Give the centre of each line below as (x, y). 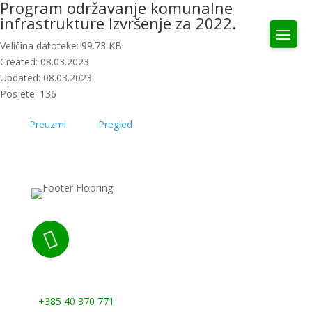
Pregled (115, 124)
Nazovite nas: (82, 282)
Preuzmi (48, 124)
